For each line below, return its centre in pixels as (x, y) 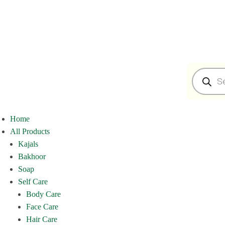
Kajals (28, 144)
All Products (30, 131)
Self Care (33, 182)
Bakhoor (32, 156)
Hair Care (42, 219)
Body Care (43, 194)
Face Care (42, 207)
